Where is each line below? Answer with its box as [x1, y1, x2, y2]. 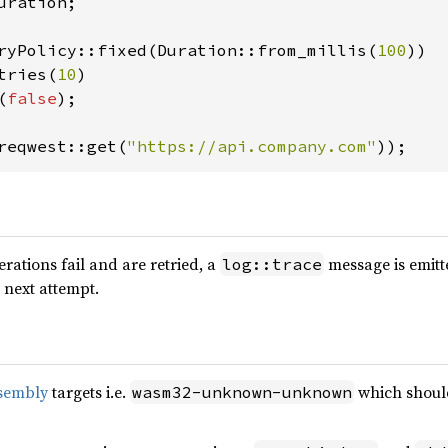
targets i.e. [48, 381, 130, 403]
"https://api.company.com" [127, 136, 377, 156]
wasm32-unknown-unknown [132, 382, 352, 402]
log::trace [222, 254, 322, 274]
